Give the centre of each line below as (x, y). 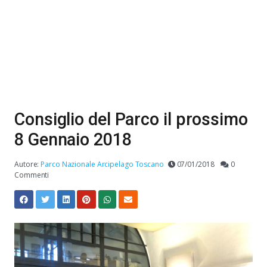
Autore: (28, 164)
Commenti (32, 175)
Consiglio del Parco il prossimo (131, 119)
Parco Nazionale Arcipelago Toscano (102, 164)
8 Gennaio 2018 (73, 139)
